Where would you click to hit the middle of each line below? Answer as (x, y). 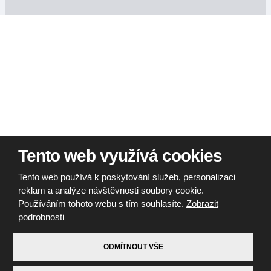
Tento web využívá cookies (120, 155)
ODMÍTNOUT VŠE (133, 247)
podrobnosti (41, 217)
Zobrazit (202, 204)
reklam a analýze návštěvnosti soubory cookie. (111, 190)
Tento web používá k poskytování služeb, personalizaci (127, 177)
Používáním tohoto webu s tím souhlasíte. (102, 204)
